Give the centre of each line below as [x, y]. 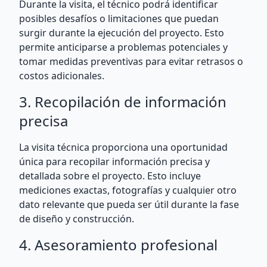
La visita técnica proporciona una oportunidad [123, 147]
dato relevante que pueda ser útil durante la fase [129, 204]
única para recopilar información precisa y [114, 162]
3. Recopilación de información [123, 102]
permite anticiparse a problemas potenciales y [123, 47]
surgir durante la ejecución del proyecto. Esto [122, 33]
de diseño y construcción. [77, 219]
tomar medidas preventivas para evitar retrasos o [131, 61]
